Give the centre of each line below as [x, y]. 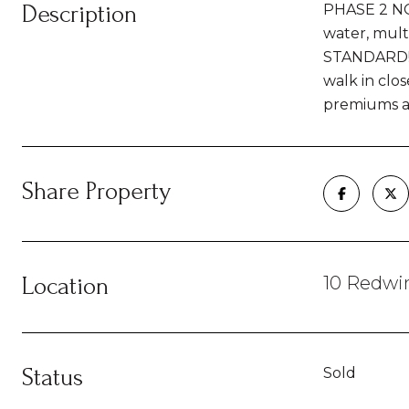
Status [52, 378]
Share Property [96, 191]
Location [65, 286]
